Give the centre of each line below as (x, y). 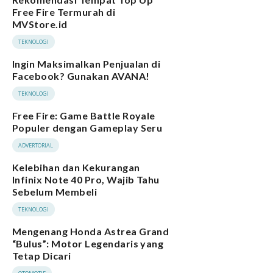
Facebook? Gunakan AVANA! (81, 76)
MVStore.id (40, 24)
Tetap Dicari (42, 256)
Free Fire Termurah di (64, 12)
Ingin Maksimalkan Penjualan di (87, 64)
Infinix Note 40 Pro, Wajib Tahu (86, 180)
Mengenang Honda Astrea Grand (91, 232)
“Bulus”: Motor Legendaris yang (88, 244)
